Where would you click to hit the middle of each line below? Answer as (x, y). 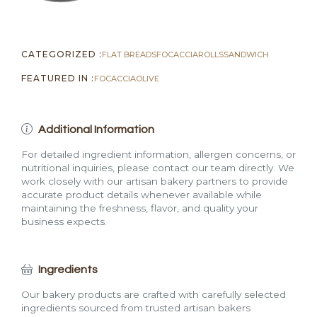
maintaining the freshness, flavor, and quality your (140, 208)
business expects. (64, 221)
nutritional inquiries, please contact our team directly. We (158, 167)
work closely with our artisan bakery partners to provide (155, 181)
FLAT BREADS (129, 54)
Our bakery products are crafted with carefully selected (154, 294)
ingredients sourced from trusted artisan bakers (136, 307)
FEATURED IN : (58, 78)
